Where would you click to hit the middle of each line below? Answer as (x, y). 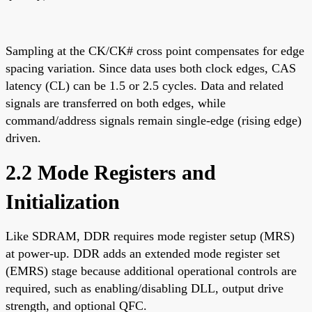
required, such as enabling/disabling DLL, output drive (145, 288)
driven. (23, 138)
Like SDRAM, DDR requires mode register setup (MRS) (150, 236)
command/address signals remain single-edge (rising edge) (154, 120)
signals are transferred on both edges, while (116, 103)
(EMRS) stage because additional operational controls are (151, 271)
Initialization (63, 201)
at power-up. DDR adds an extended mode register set (143, 253)
